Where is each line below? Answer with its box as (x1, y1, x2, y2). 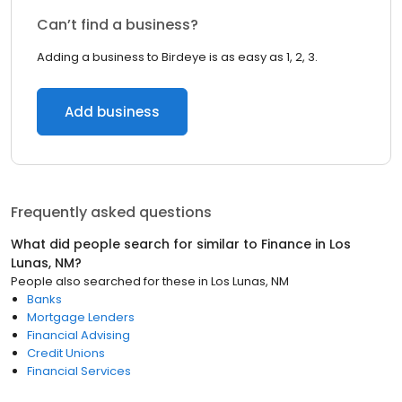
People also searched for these (11, 273, 196, 290)
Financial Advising (27, 327, 130, 344)
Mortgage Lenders (27, 309, 135, 326)
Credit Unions (27, 345, 105, 362)
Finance (261, 235, 311, 253)
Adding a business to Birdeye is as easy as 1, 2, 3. (37, 48, 318, 66)
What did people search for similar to (11, 235, 261, 253)
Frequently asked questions (11, 202, 212, 223)
